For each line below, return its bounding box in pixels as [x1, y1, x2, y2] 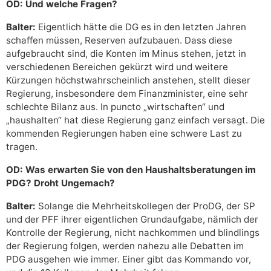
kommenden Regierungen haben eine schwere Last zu [6, 128, 242, 140]
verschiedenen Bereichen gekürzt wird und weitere [6, 61, 228, 73]
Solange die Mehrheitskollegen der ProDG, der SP [38, 200, 255, 212]
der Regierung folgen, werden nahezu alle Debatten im [6, 240, 244, 252]
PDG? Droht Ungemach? [6, 177, 115, 189]
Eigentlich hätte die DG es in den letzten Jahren [36, 21, 246, 33]
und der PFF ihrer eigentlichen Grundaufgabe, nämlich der [6, 214, 258, 226]
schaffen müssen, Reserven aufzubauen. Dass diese [6, 34, 232, 47]
